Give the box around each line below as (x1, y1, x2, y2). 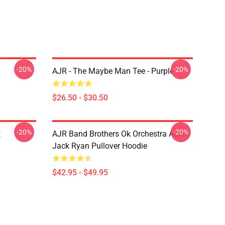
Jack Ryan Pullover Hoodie (52, 141, 147, 151)
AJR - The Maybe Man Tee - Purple (52, 66, 174, 76)
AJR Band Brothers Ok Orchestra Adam (52, 129, 190, 139)
